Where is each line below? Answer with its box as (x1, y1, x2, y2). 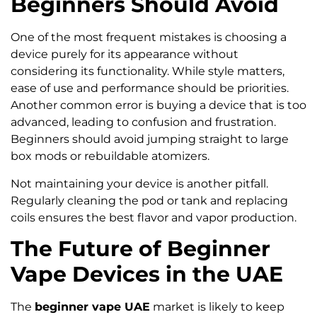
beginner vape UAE (35, 300, 150, 314)
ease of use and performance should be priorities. (11, 81, 289, 96)
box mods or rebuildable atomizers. (11, 149, 209, 163)
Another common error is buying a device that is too (11, 98, 306, 113)
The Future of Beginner (11, 236, 270, 263)
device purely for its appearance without (11, 47, 238, 62)
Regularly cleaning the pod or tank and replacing (11, 193, 288, 207)
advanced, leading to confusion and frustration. (11, 115, 276, 129)
